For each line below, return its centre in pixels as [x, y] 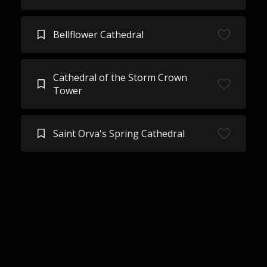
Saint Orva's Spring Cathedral [119, 133]
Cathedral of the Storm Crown [120, 77]
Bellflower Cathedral [98, 35]
